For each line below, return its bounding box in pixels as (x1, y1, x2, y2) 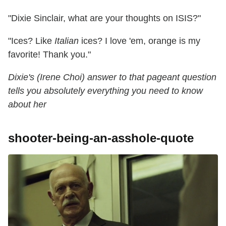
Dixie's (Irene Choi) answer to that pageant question (8, 72, 216, 83)
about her (8, 99, 46, 110)
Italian (54, 36, 79, 46)
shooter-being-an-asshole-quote (8, 131, 194, 145)
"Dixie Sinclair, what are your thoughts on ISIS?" (8, 13, 201, 24)
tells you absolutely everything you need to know (8, 86, 203, 96)
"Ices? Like (8, 36, 54, 46)
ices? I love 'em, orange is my (79, 36, 200, 46)
